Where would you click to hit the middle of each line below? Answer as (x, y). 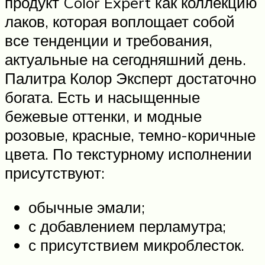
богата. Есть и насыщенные (102, 97)
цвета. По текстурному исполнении (128, 153)
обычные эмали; (87, 207)
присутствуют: (55, 172)
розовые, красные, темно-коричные (130, 135)
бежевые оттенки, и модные (103, 116)
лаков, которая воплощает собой (120, 21)
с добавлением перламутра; (127, 226)
